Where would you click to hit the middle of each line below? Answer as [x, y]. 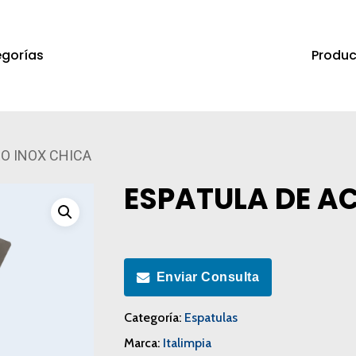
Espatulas [211, 318]
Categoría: [154, 318]
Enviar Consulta [208, 277]
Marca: [143, 343]
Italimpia [187, 343]
